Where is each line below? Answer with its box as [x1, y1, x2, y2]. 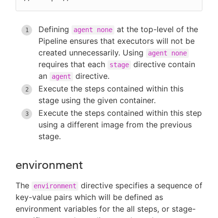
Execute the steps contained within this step [38, 108, 202, 118]
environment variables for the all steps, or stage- [16, 203, 196, 214]
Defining [38, 24, 72, 34]
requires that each [38, 59, 108, 69]
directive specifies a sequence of [78, 180, 202, 190]
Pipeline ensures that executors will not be [38, 36, 195, 46]
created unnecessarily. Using [38, 47, 146, 57]
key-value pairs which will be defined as [16, 192, 163, 202]
